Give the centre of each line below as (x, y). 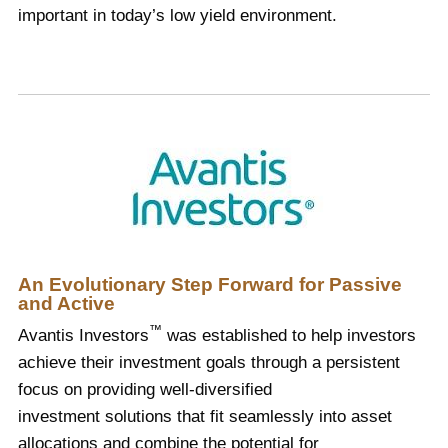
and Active (67, 304)
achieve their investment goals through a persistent (209, 362)
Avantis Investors (84, 335)
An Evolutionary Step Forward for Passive (210, 285)
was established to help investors (289, 335)
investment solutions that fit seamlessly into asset (205, 416)
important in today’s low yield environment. (178, 15)
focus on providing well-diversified (145, 389)
